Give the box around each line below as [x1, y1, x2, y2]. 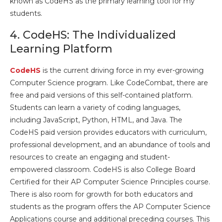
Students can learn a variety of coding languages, [10, 103, 180, 112]
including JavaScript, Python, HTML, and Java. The [10, 115, 182, 124]
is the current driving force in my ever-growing [41, 66, 204, 75]
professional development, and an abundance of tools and [10, 140, 210, 149]
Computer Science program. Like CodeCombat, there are [10, 78, 208, 87]
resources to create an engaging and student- [10, 153, 170, 162]
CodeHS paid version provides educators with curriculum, [10, 128, 207, 137]
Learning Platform [10, 42, 112, 55]
